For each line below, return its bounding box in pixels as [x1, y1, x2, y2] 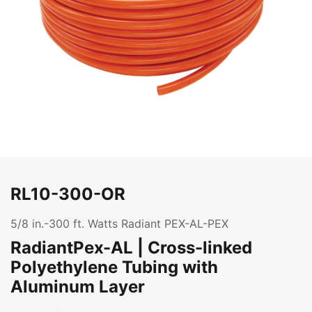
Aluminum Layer [10, 276, 145, 297]
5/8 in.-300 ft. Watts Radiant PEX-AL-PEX [10, 217, 228, 231]
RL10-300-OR [10, 184, 125, 204]
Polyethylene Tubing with [10, 257, 218, 277]
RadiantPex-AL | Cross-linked [10, 237, 252, 258]
